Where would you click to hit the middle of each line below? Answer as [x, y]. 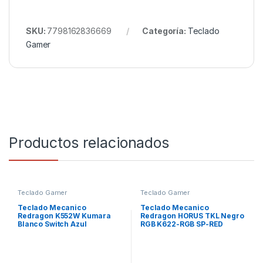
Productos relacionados [89, 143]
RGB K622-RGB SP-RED [182, 224]
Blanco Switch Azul [52, 224]
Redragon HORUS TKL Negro [192, 215]
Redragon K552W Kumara [64, 215]
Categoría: [165, 31]
